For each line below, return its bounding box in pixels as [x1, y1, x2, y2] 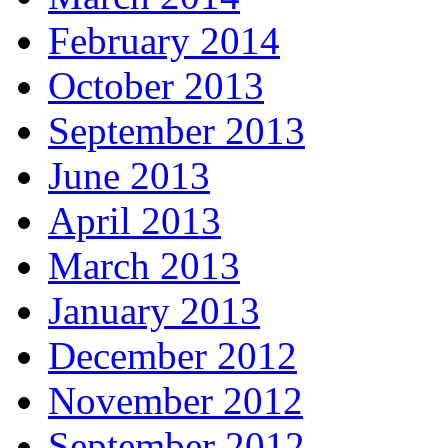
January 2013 [48, 289, 260, 333]
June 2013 [48, 154, 210, 198]
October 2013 [48, 64, 264, 108]
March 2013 [48, 244, 240, 288]
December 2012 [48, 334, 297, 378]
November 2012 [48, 379, 303, 423]
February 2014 [48, 19, 280, 63]
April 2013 [48, 199, 221, 243]
